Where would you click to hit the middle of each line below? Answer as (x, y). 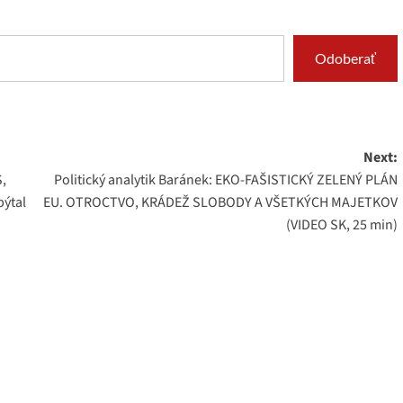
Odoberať (345, 58)
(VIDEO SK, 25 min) (341, 225)
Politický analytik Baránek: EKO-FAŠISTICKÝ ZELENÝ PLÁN (225, 180)
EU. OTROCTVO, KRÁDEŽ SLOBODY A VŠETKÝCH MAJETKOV (220, 203)
